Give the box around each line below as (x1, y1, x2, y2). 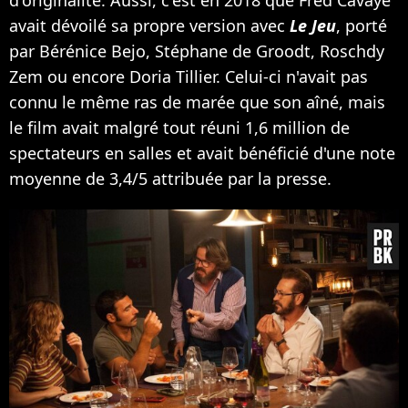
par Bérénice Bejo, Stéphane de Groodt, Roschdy (9, 39, 384, 62)
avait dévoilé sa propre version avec (9, 14, 290, 36)
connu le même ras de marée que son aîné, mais (9, 90, 385, 113)
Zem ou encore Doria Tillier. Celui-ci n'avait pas (9, 65, 368, 87)
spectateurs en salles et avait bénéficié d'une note (9, 141, 395, 164)
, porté (336, 14, 387, 36)
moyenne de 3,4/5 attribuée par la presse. (9, 167, 331, 189)
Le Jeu (290, 14, 336, 36)
